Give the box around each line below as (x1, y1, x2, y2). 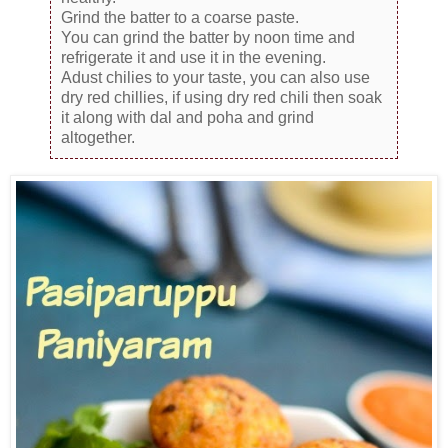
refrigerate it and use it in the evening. (61, 48, 326, 66)
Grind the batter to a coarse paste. (61, 8, 299, 26)
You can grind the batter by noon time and (61, 28, 355, 46)
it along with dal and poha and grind (61, 108, 314, 126)
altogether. (61, 128, 135, 146)
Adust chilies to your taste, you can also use (61, 68, 370, 86)
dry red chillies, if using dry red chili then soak (61, 88, 382, 106)
